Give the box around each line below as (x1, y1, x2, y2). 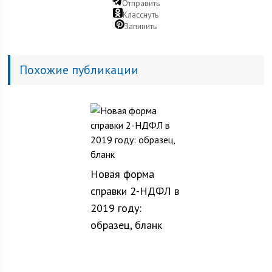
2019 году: (90, 201, 141, 215)
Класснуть (123, 9, 159, 20)
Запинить (124, 21, 157, 32)
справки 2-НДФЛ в (90, 184, 179, 198)
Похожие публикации (19, 62, 139, 78)
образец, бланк (90, 218, 162, 232)
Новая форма (90, 167, 154, 181)
